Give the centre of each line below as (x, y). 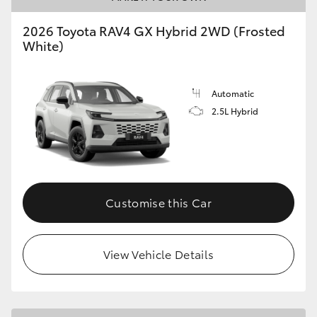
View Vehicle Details (158, 253)
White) (43, 45)
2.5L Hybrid (235, 111)
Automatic (233, 93)
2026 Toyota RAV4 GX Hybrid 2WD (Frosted (154, 30)
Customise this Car (158, 202)
